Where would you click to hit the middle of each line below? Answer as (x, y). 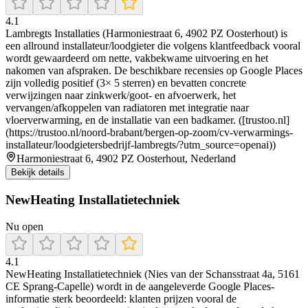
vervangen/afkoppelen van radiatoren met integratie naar (127, 108)
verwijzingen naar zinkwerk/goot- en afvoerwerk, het (121, 96)
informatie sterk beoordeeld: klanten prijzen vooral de (121, 298)
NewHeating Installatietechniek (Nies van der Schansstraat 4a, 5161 (153, 274)
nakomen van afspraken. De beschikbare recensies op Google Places (154, 71)
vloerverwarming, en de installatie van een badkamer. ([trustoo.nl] (147, 120)
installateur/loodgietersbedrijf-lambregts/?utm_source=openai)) (141, 145)
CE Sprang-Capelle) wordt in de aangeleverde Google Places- (140, 286)
